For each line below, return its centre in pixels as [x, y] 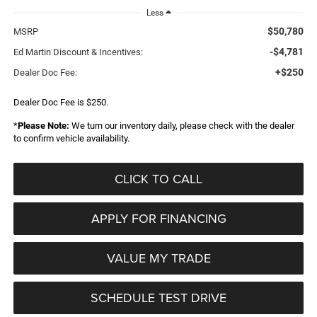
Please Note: [43, 126]
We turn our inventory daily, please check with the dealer [181, 126]
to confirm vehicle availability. [71, 139]
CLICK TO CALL [158, 179]
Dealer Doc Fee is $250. [60, 103]
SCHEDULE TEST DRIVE [158, 298]
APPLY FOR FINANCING [158, 219]
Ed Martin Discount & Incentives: [78, 52]
